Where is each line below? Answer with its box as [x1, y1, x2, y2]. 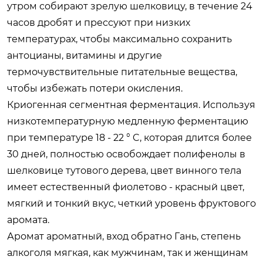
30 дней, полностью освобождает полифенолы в [7, 148, 245, 160]
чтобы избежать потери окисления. [7, 82, 183, 94]
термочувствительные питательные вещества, [7, 66, 237, 77]
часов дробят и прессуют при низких [7, 16, 190, 28]
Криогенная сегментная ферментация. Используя [7, 99, 255, 110]
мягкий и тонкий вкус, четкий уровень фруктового [7, 197, 256, 209]
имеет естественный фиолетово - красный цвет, [7, 181, 244, 193]
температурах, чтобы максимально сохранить [7, 33, 232, 45]
